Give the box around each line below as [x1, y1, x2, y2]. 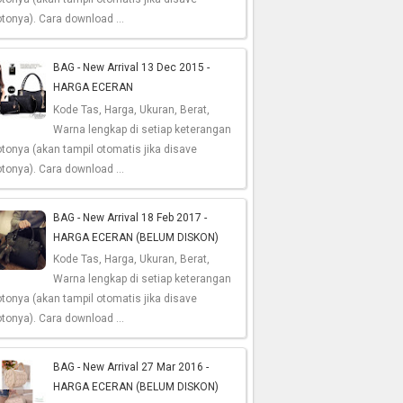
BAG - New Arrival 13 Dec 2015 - [53, 61, 210, 75]
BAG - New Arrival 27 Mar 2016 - [53, 360, 210, 373]
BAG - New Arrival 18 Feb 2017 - [53, 210, 208, 224]
